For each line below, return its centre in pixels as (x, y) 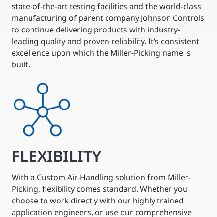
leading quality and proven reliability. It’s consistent (105, 41)
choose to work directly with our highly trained (98, 200)
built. (21, 64)
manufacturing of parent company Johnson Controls (108, 18)
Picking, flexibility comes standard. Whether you (100, 189)
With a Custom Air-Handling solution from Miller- (101, 177)
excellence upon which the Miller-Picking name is (101, 53)
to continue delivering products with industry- (96, 29)
